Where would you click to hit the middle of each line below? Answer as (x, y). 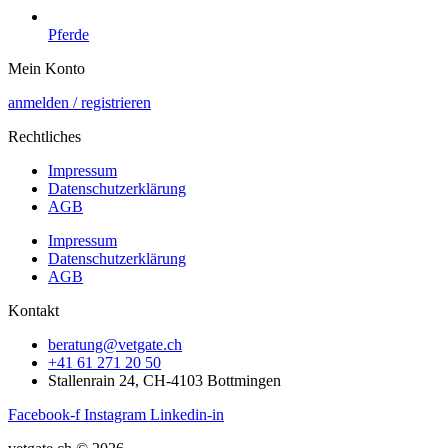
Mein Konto (46, 69)
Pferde (68, 35)
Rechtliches (44, 137)
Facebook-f (44, 415)
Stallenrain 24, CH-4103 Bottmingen (164, 381)
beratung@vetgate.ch (115, 345)
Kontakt (33, 311)
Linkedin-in (187, 415)
